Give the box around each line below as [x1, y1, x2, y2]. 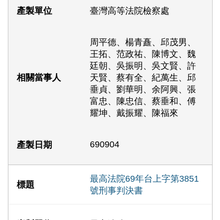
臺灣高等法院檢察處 [90, 6, 170, 16]
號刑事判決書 [90, 186, 143, 195]
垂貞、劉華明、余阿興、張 [90, 84, 196, 95]
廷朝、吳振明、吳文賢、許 [90, 61, 196, 71]
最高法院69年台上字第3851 [90, 174, 199, 184]
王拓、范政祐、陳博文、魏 [90, 49, 196, 59]
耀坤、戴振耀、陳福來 [90, 108, 179, 118]
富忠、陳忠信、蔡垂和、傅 [90, 96, 196, 107]
